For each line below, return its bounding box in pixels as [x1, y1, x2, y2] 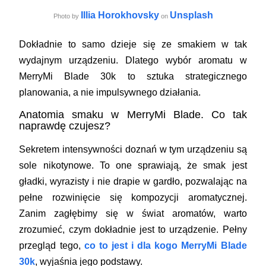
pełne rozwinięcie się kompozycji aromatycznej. [19, 192, 247, 202]
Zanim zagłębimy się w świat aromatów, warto [19, 208, 247, 218]
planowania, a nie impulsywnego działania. [19, 87, 201, 97]
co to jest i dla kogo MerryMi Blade [84, 240, 247, 251]
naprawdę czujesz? [19, 119, 111, 132]
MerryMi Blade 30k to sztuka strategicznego [19, 71, 247, 81]
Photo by [53, 12, 81, 20]
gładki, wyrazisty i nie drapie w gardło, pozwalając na [19, 176, 247, 186]
